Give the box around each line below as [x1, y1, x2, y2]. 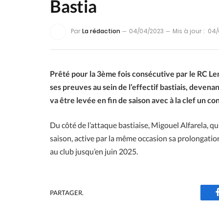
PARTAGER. [50, 188, 84, 197]
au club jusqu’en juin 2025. [50, 147, 138, 156]
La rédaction [82, 27, 120, 36]
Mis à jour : [173, 27, 204, 36]
